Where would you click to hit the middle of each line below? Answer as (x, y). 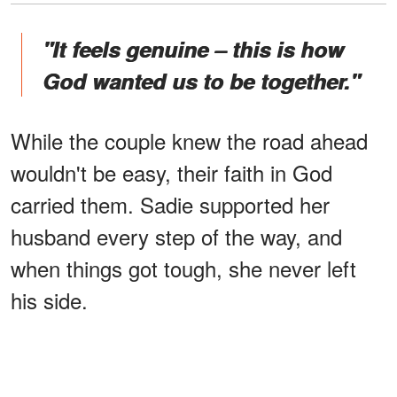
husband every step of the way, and (176, 236)
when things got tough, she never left (183, 268)
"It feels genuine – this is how (193, 48)
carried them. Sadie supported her (170, 204)
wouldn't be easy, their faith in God (171, 172)
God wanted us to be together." (201, 80)
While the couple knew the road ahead (189, 140)
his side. (49, 300)
